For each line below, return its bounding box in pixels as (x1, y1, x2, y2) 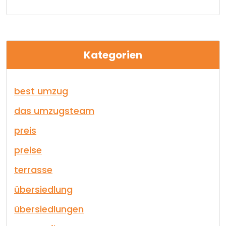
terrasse (14, 163, 52, 176)
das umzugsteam (14, 104, 94, 117)
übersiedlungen (14, 203, 84, 215)
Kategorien (84, 48, 142, 62)
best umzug (14, 85, 68, 97)
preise (14, 144, 42, 156)
